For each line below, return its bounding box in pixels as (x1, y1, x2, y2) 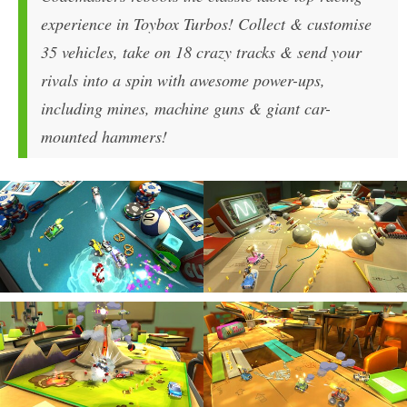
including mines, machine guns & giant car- (41, 96, 331, 119)
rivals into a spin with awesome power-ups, (41, 68, 325, 91)
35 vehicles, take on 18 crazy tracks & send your (41, 40, 362, 63)
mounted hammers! (41, 124, 167, 147)
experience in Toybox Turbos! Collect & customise (41, 12, 372, 35)
